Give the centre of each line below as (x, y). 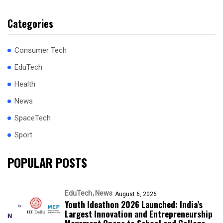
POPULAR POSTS (47, 162)
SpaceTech (33, 118)
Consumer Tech (41, 50)
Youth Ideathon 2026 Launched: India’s (134, 204)
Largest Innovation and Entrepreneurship (139, 214)
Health (25, 84)
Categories (30, 23)
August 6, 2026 (136, 194)
